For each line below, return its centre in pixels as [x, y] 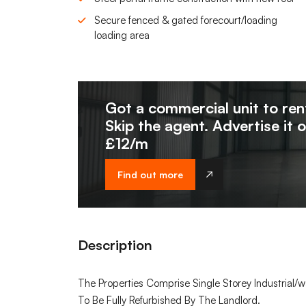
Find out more [150, 175]
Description [115, 245]
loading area [122, 36]
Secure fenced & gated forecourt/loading [186, 20]
